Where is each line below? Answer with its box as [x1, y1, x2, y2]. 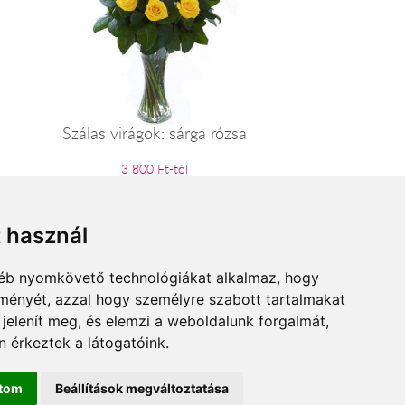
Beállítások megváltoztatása [55, 381, 229, 396]
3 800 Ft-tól [120, 159, 188, 177]
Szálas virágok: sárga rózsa [61, 121, 247, 144]
